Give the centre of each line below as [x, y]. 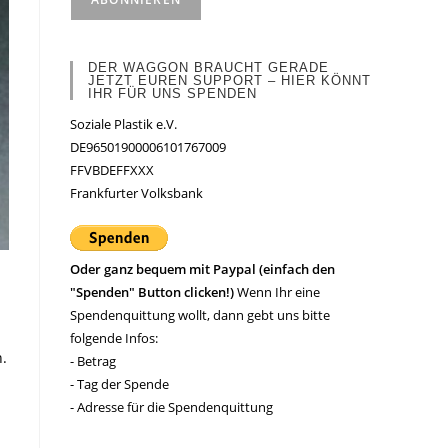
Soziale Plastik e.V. [123, 124]
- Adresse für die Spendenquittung [171, 407]
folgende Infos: [114, 338]
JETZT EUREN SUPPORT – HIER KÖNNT [229, 80]
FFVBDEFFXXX [112, 170]
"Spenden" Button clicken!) [153, 292]
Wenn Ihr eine [278, 292]
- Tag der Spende [119, 384]
